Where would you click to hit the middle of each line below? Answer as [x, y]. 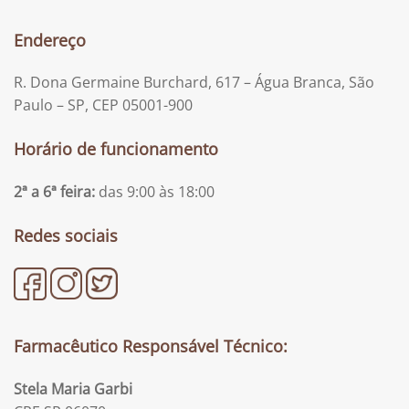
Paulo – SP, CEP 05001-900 [103, 105]
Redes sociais [66, 235]
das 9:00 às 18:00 [155, 192]
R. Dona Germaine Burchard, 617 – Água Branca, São [194, 83]
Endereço [50, 40]
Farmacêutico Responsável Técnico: [151, 346]
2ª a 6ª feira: [54, 192]
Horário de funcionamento [116, 149]
